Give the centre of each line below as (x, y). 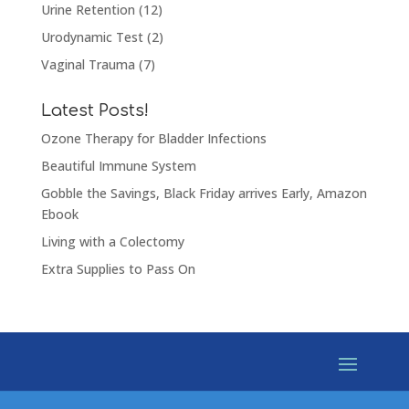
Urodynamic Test (92, 37)
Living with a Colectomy (112, 241)
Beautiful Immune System (118, 165)
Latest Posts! (94, 110)
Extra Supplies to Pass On (118, 268)
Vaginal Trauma (88, 64)
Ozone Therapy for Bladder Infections (153, 138)
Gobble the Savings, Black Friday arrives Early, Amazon (204, 193)
